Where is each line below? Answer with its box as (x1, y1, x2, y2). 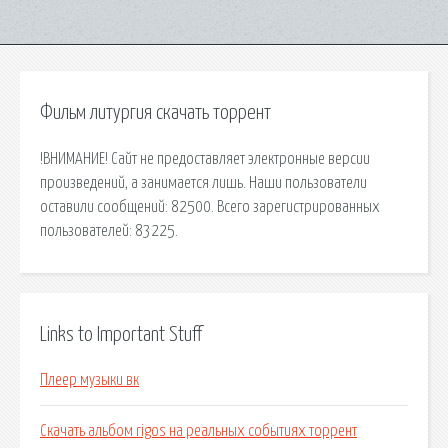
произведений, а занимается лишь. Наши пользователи (40, 174, 367, 191)
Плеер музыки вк (40, 372, 139, 389)
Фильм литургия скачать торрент (40, 103, 271, 123)
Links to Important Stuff (40, 324, 202, 345)
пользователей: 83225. (40, 222, 178, 239)
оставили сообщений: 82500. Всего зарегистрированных (40, 198, 380, 215)
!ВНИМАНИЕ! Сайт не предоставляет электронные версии (40, 150, 370, 167)
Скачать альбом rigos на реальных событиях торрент (40, 423, 357, 440)
